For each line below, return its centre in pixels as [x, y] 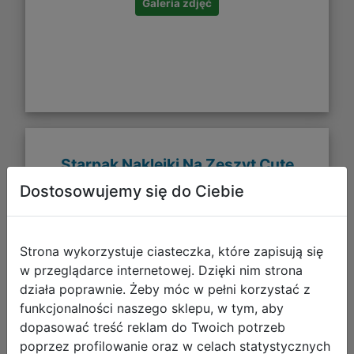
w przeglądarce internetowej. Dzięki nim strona [161, 270]
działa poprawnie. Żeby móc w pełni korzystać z [165, 289]
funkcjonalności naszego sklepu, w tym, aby [152, 308]
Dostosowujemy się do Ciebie [132, 191]
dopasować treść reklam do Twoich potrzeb [153, 327]
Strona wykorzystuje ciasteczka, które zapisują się [171, 251]
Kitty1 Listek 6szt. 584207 [177, 186]
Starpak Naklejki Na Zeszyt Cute [177, 164]
